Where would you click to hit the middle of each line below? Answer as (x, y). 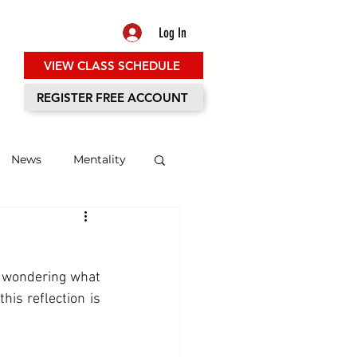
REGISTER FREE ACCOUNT (112, 97)
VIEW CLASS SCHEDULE (112, 65)
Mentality (100, 159)
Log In (172, 32)
